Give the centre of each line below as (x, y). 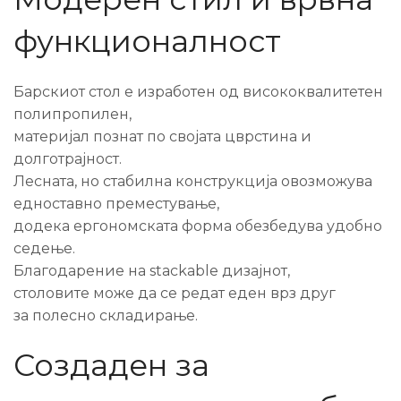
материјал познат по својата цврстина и (162, 137)
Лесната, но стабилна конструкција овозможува (193, 181)
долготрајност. (68, 159)
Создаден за (111, 365)
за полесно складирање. (106, 316)
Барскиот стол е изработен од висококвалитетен (198, 92)
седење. (44, 248)
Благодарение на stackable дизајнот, (152, 271)
